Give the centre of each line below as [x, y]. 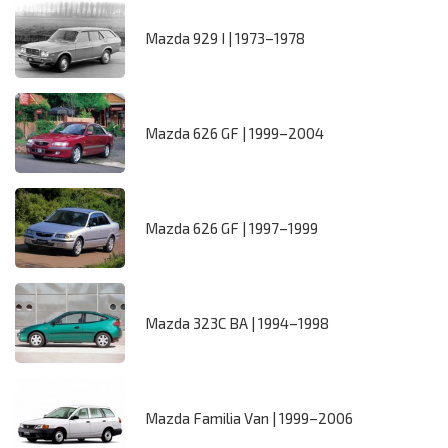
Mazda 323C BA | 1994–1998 [237, 323]
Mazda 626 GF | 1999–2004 [234, 133]
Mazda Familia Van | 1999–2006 [249, 418]
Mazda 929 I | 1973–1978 [225, 38]
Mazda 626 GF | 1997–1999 [231, 228]
